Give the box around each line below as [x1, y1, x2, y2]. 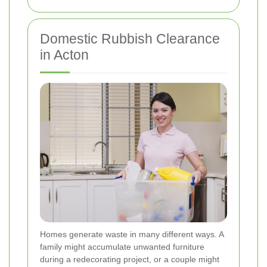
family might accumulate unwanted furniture [40, 242, 204, 252]
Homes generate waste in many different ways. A [40, 229, 223, 240]
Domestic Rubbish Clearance [40, 30, 220, 46]
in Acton [40, 46, 89, 63]
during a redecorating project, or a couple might [40, 254, 219, 265]
